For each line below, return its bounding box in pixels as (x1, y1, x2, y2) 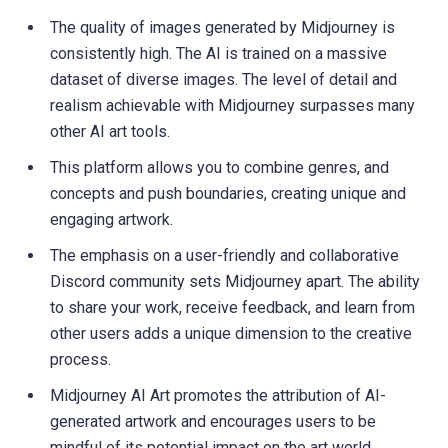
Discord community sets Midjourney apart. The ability (50, 272, 420, 292)
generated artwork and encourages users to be (50, 412, 376, 432)
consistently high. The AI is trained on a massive (50, 44, 387, 64)
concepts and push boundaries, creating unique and (50, 184, 406, 204)
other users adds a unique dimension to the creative (50, 324, 412, 344)
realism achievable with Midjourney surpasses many (50, 96, 415, 116)
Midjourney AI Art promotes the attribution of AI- (50, 386, 386, 406)
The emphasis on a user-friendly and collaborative (50, 246, 399, 266)
